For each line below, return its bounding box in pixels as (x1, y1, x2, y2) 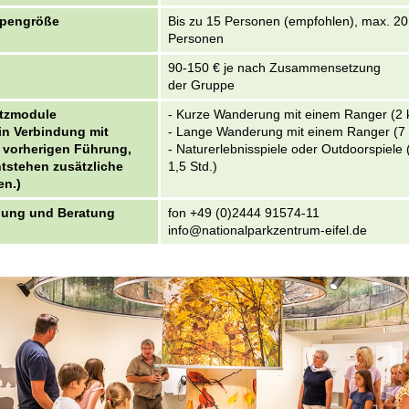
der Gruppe (168, 77, 235, 92)
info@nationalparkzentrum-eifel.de (168, 222, 367, 237)
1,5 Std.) (168, 158, 217, 173)
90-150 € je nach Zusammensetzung (168, 59, 381, 75)
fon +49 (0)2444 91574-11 (168, 204, 320, 220)
